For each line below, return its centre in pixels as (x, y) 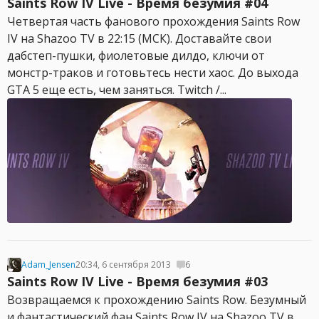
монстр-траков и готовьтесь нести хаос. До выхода (153, 73)
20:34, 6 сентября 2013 (123, 265)
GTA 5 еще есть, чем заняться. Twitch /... (117, 90)
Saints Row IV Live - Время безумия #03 (137, 281)
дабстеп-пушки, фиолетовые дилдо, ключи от (136, 56)
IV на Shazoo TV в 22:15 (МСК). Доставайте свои (139, 38)
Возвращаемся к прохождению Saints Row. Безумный (157, 300)
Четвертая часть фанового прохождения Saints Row (153, 21)
